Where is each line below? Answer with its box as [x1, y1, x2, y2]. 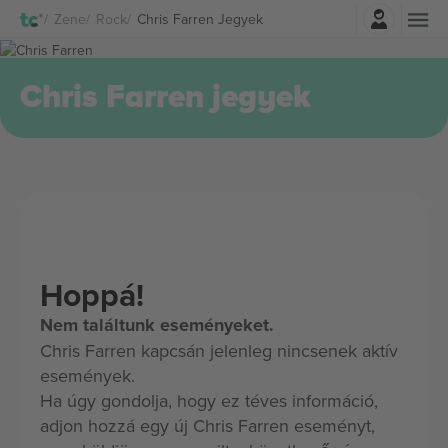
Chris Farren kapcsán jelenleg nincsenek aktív [40, 338, 398, 363]
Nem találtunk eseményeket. [40, 312, 274, 338]
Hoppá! [40, 271, 144, 318]
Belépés [253, 3, 305, 24]
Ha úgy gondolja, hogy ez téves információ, [40, 388, 378, 413]
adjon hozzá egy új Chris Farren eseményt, [40, 413, 375, 438]
